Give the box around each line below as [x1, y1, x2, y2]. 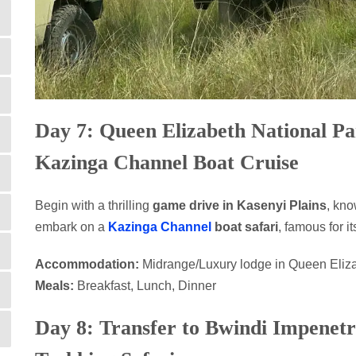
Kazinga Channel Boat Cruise [35, 150, 299, 174]
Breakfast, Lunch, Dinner [74, 278, 216, 292]
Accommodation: [35, 257, 139, 271]
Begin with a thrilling [35, 198, 153, 212]
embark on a [35, 219, 108, 234]
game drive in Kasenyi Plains [153, 198, 327, 212]
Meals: [35, 278, 74, 292]
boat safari [211, 219, 278, 234]
